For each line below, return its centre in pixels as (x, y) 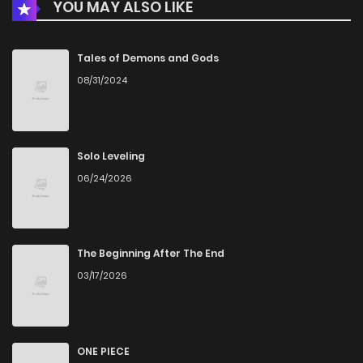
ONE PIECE (103, 352)
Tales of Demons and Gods (148, 58)
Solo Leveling (111, 156)
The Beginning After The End (151, 254)
